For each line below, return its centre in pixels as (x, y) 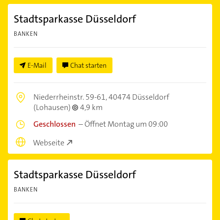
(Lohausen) (53, 108)
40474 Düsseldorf (139, 97)
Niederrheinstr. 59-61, (71, 97)
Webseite (49, 142)
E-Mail (37, 66)
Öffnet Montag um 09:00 (126, 124)
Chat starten (88, 66)
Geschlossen (55, 124)
